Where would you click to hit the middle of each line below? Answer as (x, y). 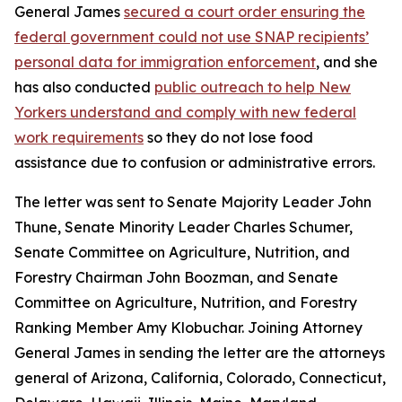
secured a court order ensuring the (245, 12)
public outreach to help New (253, 87)
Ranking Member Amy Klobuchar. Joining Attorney (188, 328)
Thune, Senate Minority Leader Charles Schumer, (184, 227)
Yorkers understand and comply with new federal (185, 112)
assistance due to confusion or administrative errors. (195, 162)
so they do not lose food (228, 137)
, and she (347, 62)
